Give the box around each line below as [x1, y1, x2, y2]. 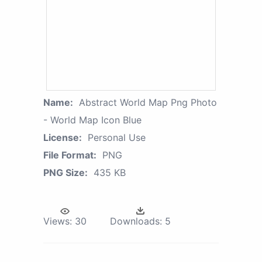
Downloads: [110, 215, 162, 227]
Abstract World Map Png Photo [79, 96, 217, 108]
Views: [43, 215, 72, 227]
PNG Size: [43, 166, 88, 178]
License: [43, 131, 82, 143]
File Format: [43, 149, 96, 161]
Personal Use [88, 131, 146, 143]
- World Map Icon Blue [43, 113, 142, 126]
